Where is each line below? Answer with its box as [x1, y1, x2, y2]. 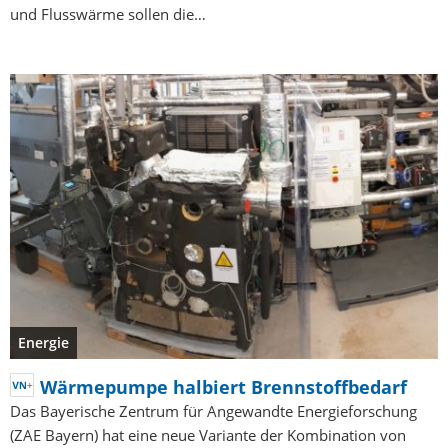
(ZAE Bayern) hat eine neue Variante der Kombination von [10, 424, 406, 445]
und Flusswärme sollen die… [10, 3, 206, 24]
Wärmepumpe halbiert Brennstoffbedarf [40, 374, 407, 399]
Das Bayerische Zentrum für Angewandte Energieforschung [10, 400, 417, 421]
